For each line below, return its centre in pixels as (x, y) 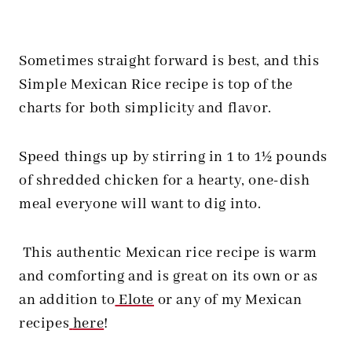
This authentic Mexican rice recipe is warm (170, 253)
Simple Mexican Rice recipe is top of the (156, 85)
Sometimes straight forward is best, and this (169, 62)
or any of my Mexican (228, 301)
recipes (44, 324)
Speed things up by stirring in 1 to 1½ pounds (174, 158)
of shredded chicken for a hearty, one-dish (165, 181)
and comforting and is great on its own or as (169, 277)
